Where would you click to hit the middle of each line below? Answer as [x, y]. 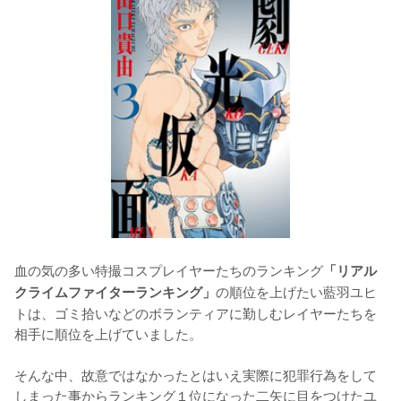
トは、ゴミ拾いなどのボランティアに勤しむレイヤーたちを [196, 313]
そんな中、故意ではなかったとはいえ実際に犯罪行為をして [196, 375]
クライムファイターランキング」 [115, 292]
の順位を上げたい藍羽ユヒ [296, 291]
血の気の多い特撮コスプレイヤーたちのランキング [169, 270]
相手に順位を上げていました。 [108, 333]
